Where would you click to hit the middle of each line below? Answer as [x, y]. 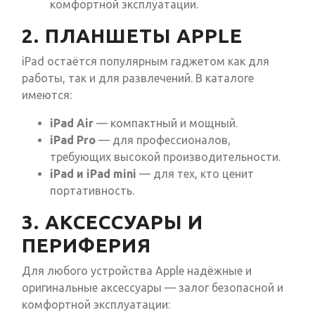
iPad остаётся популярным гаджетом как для [146, 62]
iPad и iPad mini [93, 174]
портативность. [92, 191]
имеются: [47, 95]
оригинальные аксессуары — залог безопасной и [153, 288]
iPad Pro [73, 140]
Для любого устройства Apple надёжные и [137, 271]
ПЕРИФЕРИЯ [86, 245]
